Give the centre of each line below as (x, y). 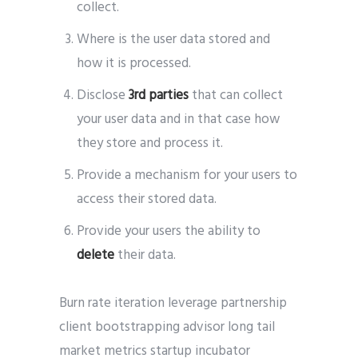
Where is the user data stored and (174, 40)
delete (96, 256)
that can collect (236, 96)
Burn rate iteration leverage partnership (173, 304)
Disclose (103, 96)
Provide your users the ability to (169, 232)
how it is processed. (134, 64)
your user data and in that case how (179, 120)
